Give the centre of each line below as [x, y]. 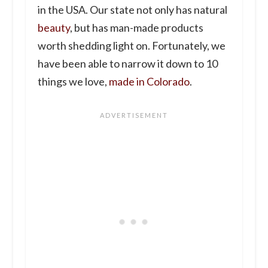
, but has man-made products [136, 28]
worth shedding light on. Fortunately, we [131, 46]
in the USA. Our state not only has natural [132, 10]
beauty [54, 28]
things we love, [73, 82]
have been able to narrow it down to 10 [127, 64]
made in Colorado [149, 82]
